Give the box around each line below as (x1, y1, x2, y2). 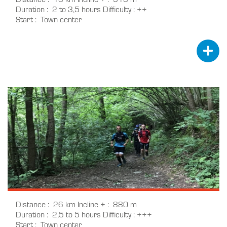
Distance (16, 198, 46, 209)
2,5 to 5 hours (52, 208, 101, 219)
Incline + (78, 198, 105, 209)
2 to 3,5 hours (52, 3, 101, 14)
